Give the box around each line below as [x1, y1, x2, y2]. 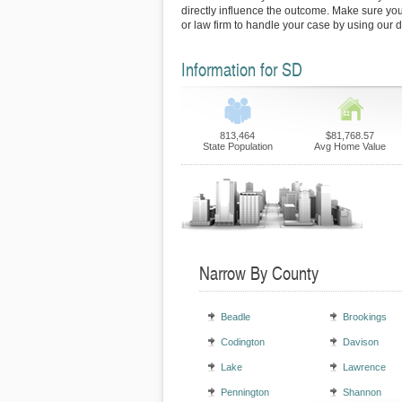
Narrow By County [199, 260, 319, 285]
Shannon [343, 387, 381, 398]
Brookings [343, 311, 387, 322]
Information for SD [181, 57, 302, 82]
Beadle [221, 311, 250, 322]
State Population [202, 141, 273, 152]
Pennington [221, 387, 269, 398]
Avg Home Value [313, 141, 386, 152]
